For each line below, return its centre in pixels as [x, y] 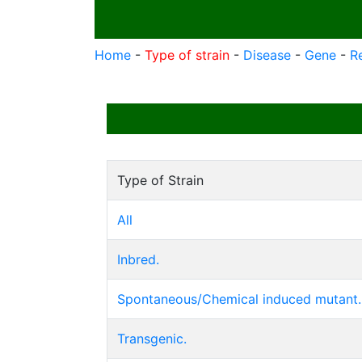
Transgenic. [152, 339]
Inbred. [138, 259]
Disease [267, 55]
